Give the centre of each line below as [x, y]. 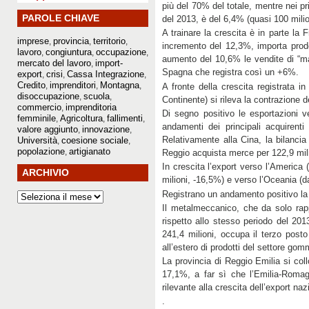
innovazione [106, 129]
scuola [97, 96]
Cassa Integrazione [106, 74]
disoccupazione [48, 96]
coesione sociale [95, 140]
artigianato [90, 151]
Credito [31, 85]
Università [37, 140]
